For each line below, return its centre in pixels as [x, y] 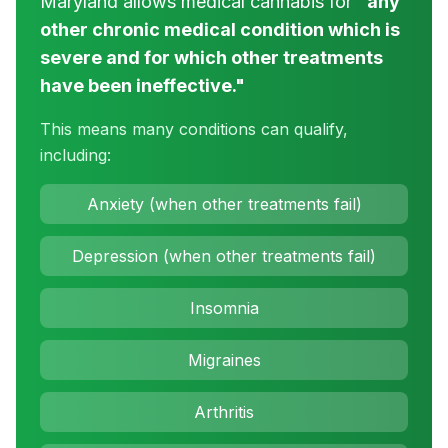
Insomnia [224, 308]
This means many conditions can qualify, [194, 129]
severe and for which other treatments [211, 57]
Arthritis [224, 412]
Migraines [224, 360]
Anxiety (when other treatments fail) [224, 204]
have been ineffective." [142, 85]
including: [75, 155]
